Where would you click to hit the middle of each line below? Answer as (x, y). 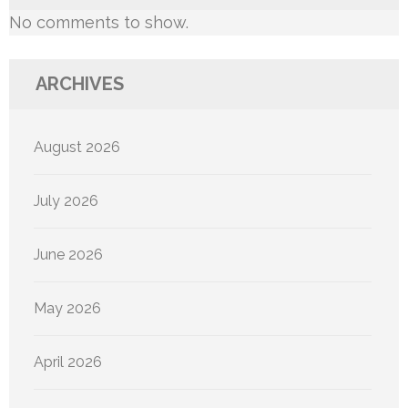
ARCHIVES (80, 83)
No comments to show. (99, 22)
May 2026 (67, 308)
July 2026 (66, 200)
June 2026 (68, 254)
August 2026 (77, 147)
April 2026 (68, 362)
